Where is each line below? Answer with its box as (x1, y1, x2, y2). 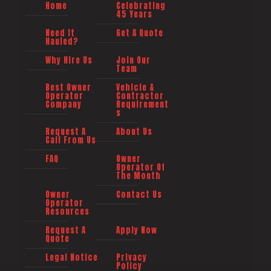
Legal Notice (45, 252, 98, 264)
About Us (116, 126, 152, 138)
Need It (45, 27, 75, 39)
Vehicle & (116, 82, 154, 94)
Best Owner (45, 82, 91, 94)
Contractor (116, 90, 164, 102)
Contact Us (116, 189, 162, 201)
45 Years (116, 8, 152, 21)
